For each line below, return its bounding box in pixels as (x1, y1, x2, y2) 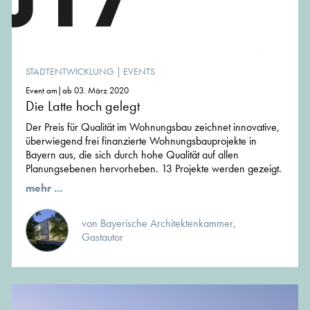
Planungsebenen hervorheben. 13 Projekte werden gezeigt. (26, 161, 282, 176)
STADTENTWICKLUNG (26, 64, 114, 77)
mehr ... (26, 180, 62, 195)
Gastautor (82, 229, 123, 244)
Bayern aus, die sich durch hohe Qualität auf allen (26, 147, 239, 162)
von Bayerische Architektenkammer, (82, 215, 236, 230)
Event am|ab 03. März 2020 (26, 84, 129, 96)
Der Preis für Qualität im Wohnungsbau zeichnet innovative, (26, 119, 280, 134)
